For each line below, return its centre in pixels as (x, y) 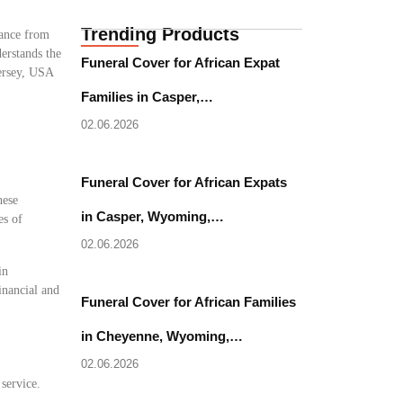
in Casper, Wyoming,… (153, 216)
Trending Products (161, 34)
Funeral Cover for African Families (189, 302)
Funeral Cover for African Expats (184, 182)
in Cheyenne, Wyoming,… (162, 336)
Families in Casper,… (148, 97)
